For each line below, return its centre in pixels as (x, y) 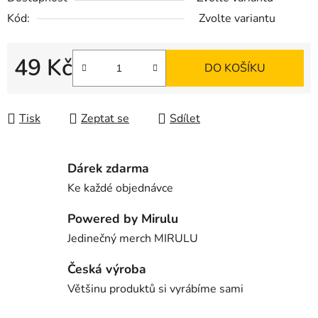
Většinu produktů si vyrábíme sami (155, 289)
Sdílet (185, 119)
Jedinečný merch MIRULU (133, 239)
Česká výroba (107, 269)
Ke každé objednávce (120, 188)
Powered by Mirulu (123, 219)
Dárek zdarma (108, 169)
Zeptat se (105, 119)
